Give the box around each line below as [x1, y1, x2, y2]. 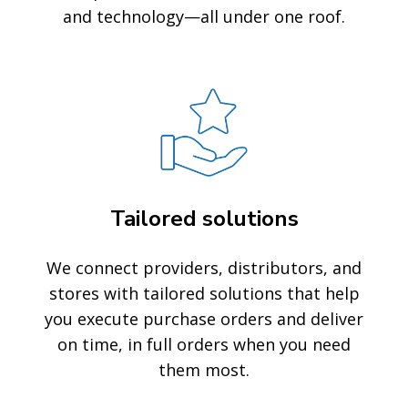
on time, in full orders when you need [57, 333, 351, 355]
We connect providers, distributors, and [46, 257, 362, 279]
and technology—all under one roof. [63, 5, 345, 27]
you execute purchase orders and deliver [45, 308, 363, 330]
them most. [158, 359, 250, 381]
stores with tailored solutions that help [48, 282, 360, 304]
